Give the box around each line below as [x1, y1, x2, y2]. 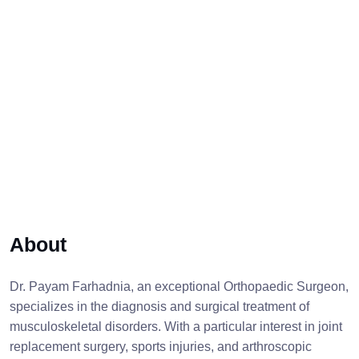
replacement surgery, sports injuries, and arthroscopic [10, 340, 312, 353]
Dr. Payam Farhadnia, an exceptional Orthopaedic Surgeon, [10, 280, 349, 293]
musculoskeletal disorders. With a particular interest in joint [10, 320, 342, 333]
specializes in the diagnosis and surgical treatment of [10, 300, 309, 313]
